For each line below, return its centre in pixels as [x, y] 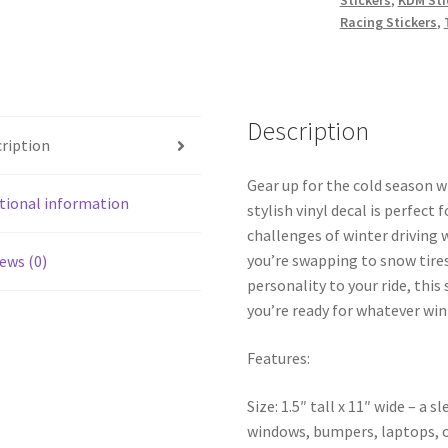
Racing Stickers [388, 21]
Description [308, 131]
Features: [279, 357]
